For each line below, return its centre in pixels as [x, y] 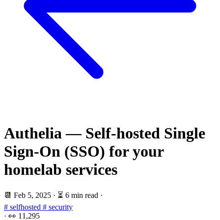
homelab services [61, 170]
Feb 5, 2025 [33, 195]
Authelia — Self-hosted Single [105, 133]
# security [58, 207]
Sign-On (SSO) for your [84, 151]
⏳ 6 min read [78, 195]
